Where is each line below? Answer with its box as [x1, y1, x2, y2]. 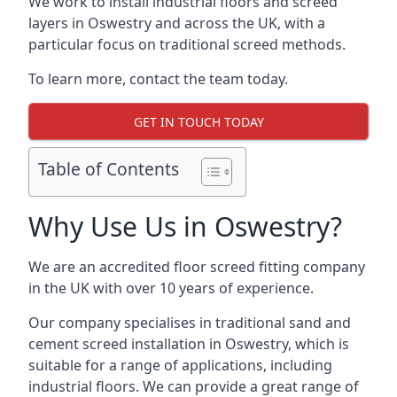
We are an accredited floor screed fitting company [28, 257, 365, 276]
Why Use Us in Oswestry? [28, 208, 342, 245]
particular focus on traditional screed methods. [28, 35, 346, 54]
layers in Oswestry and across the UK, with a [28, 13, 325, 33]
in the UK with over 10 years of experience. [28, 278, 314, 298]
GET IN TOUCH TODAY [133, 113, 264, 130]
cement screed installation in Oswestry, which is [28, 334, 349, 354]
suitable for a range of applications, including [28, 355, 332, 375]
